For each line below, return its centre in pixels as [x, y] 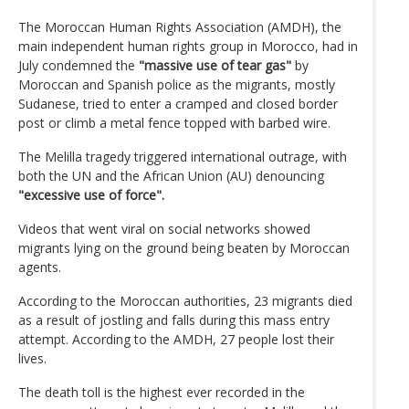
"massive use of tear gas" [215, 65]
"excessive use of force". [91, 194]
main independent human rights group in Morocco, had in [188, 46]
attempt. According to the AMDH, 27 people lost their [176, 339]
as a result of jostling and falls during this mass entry [174, 320]
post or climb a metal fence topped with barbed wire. [174, 122]
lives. [32, 358]
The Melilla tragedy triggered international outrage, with [183, 156]
